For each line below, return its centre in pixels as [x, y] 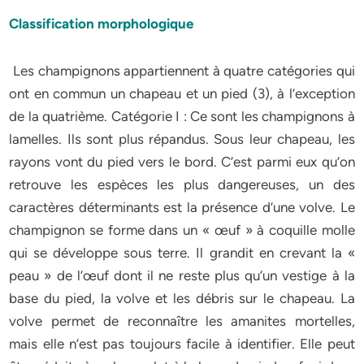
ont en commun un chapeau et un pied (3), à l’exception [182, 93]
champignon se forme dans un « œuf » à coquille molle [182, 230]
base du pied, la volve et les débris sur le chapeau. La [182, 298]
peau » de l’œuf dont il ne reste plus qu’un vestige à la [182, 275]
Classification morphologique [103, 24]
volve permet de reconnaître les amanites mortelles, [182, 321]
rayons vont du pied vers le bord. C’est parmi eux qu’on [182, 162]
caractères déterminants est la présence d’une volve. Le [182, 207]
